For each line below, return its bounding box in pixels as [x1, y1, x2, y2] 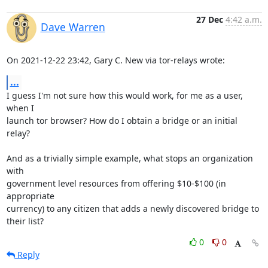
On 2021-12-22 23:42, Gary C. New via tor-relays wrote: [6, 54, 225, 66]
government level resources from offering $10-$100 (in [6, 178, 226, 189]
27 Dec [196, 14, 223, 25]
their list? [6, 215, 44, 227]
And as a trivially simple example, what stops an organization [6, 153, 253, 164]
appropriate [6, 190, 57, 202]
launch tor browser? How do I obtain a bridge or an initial [6, 115, 237, 126]
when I [6, 102, 36, 114]
